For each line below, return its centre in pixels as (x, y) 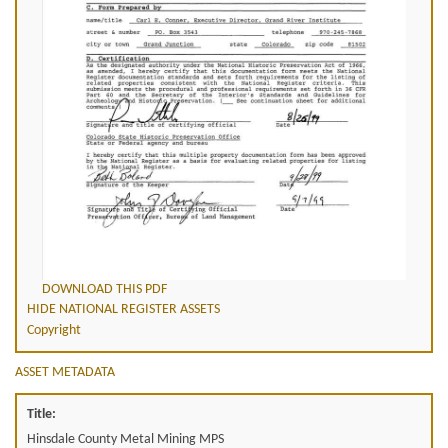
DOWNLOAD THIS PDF (104, 289)
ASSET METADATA (65, 372)
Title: (41, 414)
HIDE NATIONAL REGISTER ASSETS (123, 309)
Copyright (54, 330)
